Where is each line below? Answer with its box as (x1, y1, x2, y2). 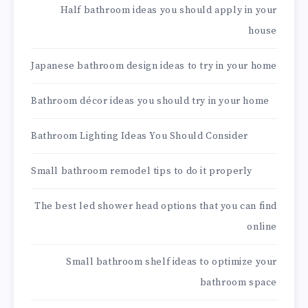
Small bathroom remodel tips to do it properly (31, 165, 252, 178)
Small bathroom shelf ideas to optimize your (66, 256, 277, 269)
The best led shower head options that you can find (34, 200, 277, 213)
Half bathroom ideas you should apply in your (60, 4, 277, 17)
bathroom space (199, 276, 277, 289)
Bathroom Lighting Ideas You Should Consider (31, 130, 248, 143)
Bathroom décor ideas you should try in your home (31, 95, 269, 108)
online (247, 221, 277, 234)
